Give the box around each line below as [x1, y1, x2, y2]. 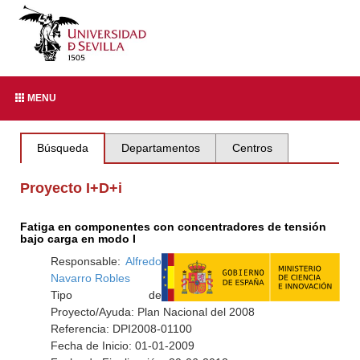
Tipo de [50, 288, 162, 301]
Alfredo [125, 255, 162, 268]
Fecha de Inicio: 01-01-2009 [50, 339, 194, 352]
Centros [231, 141, 272, 154]
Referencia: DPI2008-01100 [50, 322, 192, 335]
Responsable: [50, 255, 125, 268]
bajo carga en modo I [20, 232, 137, 245]
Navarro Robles [50, 272, 130, 284]
